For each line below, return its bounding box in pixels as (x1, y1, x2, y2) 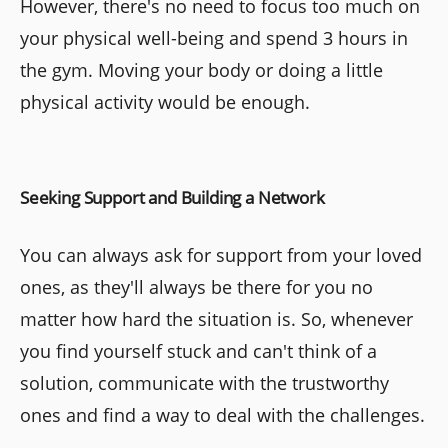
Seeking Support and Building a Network (20, 186, 325, 210)
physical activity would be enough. (20, 90, 310, 115)
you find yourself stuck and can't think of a (20, 339, 377, 364)
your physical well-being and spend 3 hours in (20, 26, 408, 51)
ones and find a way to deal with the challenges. (20, 403, 425, 428)
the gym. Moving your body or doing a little (20, 58, 383, 83)
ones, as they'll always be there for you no (20, 275, 373, 300)
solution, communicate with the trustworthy (20, 371, 389, 396)
